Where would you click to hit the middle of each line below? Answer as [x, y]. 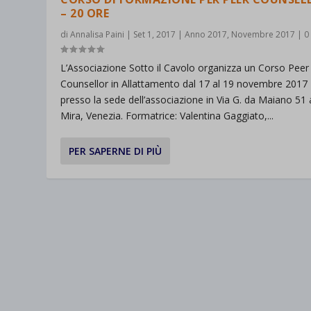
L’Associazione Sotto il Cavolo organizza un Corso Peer [185, 68]
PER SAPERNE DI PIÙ [116, 151]
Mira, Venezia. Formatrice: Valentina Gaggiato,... [167, 116]
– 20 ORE [85, 14]
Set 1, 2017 [155, 35]
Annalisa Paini [98, 35]
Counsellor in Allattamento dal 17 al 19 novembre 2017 [184, 84]
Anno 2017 [206, 35]
